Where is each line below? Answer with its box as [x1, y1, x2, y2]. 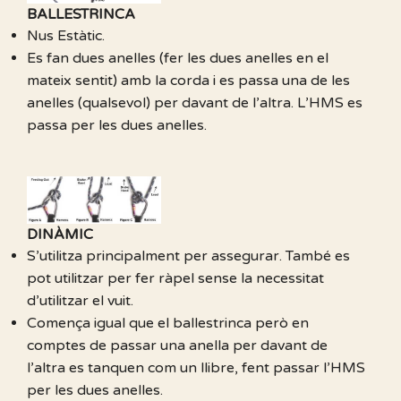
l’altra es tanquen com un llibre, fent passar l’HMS [27, 359, 365, 378]
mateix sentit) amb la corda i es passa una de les [27, 71, 350, 90]
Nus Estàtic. [27, 26, 105, 45]
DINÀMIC [27, 226, 93, 244]
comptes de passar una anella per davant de [27, 337, 328, 355]
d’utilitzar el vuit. [27, 292, 133, 311]
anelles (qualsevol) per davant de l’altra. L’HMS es [27, 93, 363, 112]
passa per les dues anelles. [27, 115, 207, 134]
